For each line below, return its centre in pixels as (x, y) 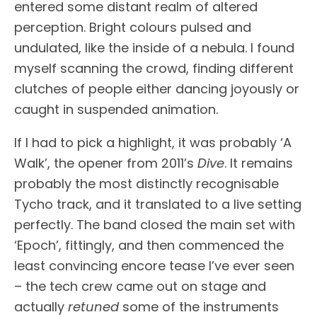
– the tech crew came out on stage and (140, 286)
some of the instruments (201, 306)
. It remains (259, 163)
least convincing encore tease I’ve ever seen (154, 265)
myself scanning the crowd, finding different (154, 68)
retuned (95, 306)
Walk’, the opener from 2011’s (106, 163)
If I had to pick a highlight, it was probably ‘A (153, 142)
